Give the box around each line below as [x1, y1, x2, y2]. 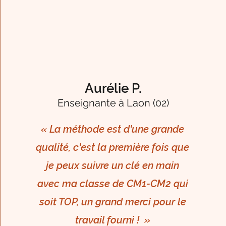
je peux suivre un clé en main [46, 159, 180, 172]
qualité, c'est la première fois [36, 141, 172, 154]
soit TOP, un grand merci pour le [39, 196, 186, 208]
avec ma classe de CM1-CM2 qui [37, 178, 188, 190]
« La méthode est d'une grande [41, 123, 185, 136]
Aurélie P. [85, 81, 142, 96]
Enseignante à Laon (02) [58, 97, 169, 109]
